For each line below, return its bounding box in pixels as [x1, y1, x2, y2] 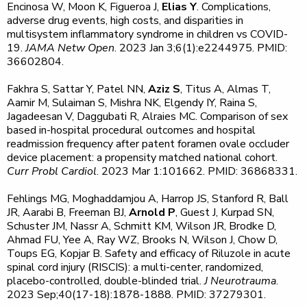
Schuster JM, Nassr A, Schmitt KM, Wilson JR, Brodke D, [7, 219, 276, 234]
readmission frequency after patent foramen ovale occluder [7, 136, 289, 151]
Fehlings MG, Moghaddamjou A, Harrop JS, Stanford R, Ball [7, 191, 288, 206]
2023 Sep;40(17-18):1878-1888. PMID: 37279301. [7, 287, 266, 302]
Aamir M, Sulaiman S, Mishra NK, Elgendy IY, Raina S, [7, 95, 257, 110]
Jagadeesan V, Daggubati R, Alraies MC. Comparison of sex [7, 109, 288, 124]
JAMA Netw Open [25, 40, 114, 56]
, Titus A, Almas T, [180, 82, 271, 97]
